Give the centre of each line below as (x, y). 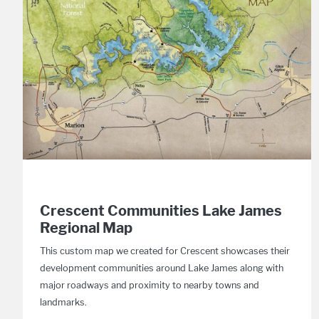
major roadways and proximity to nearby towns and (150, 285)
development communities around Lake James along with (162, 268)
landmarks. (63, 302)
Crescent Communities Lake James (161, 211)
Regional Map (86, 228)
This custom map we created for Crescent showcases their (165, 251)
